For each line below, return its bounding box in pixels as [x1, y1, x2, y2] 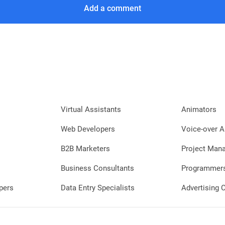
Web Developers [60, 125, 115, 134]
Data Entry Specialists [60, 183, 135, 192]
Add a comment [84, 4, 141, 13]
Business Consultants [60, 164, 134, 173]
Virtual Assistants [60, 105, 121, 114]
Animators [181, 105, 216, 114]
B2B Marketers [60, 144, 110, 153]
